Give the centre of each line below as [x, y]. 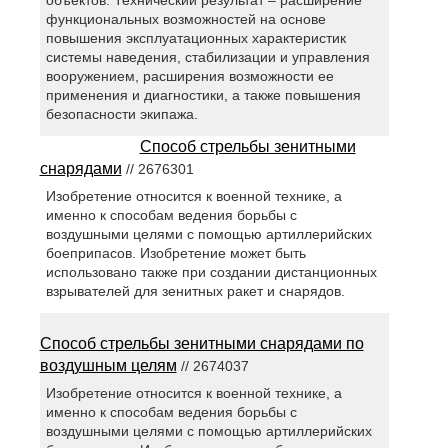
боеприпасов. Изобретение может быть [176, 252]
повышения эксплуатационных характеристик [196, 37]
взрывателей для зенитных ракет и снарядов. [196, 290]
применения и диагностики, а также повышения [204, 94]
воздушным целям [108, 365]
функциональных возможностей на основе [186, 18]
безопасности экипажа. [122, 113]
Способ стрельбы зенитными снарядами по [201, 343]
